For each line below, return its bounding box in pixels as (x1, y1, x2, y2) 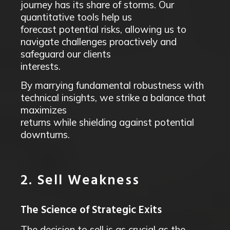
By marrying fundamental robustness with (21, 79, 204, 91)
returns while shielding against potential (21, 116, 194, 128)
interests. (21, 60, 61, 72)
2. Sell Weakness (21, 170, 140, 192)
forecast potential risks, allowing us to (21, 23, 186, 35)
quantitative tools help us (21, 11, 132, 23)
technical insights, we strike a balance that (21, 91, 206, 104)
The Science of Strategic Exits (21, 202, 162, 219)
